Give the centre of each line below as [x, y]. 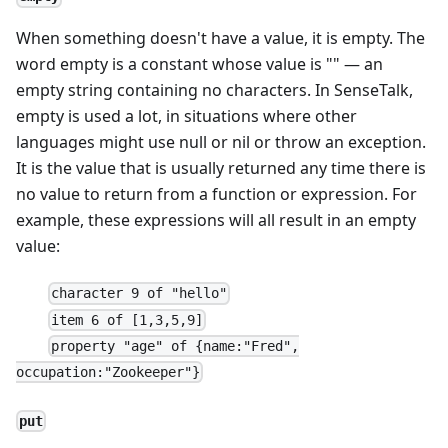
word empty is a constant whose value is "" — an [199, 64]
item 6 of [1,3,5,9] [127, 319]
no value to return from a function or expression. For [216, 194]
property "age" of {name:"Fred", [175, 346]
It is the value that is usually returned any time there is [221, 168]
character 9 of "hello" [139, 293]
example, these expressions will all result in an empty [216, 220]
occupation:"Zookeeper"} [108, 372]
